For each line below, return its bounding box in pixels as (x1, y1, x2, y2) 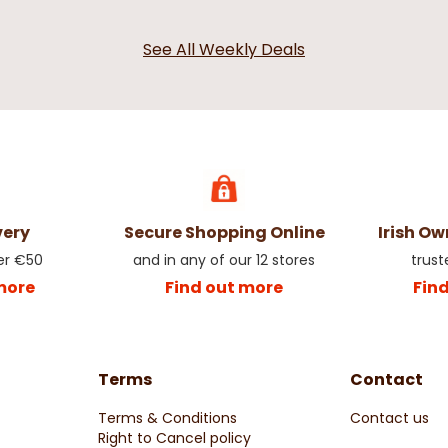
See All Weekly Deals (143, 38, 305, 61)
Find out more (165, 275, 284, 299)
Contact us (350, 407, 430, 428)
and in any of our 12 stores (133, 249, 316, 270)
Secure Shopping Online (123, 220, 325, 244)
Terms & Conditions (97, 407, 237, 428)
